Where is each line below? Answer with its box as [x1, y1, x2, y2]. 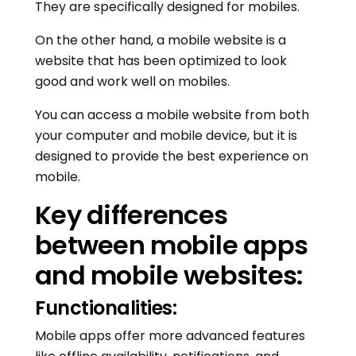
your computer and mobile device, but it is [35, 126, 297, 145]
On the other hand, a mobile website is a [35, 31, 286, 50]
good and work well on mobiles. [35, 72, 230, 91]
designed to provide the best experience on [35, 147, 308, 166]
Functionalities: [35, 295, 177, 322]
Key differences [35, 197, 228, 234]
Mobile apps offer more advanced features [35, 327, 305, 346]
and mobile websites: [35, 257, 304, 294]
